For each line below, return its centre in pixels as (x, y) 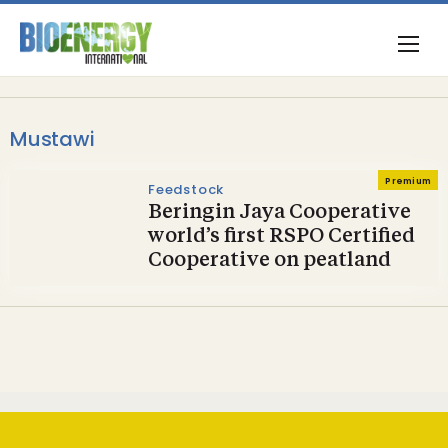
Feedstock (186, 189)
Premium (408, 181)
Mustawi (52, 139)
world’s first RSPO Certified (281, 237)
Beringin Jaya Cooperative (279, 213)
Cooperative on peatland (269, 261)
